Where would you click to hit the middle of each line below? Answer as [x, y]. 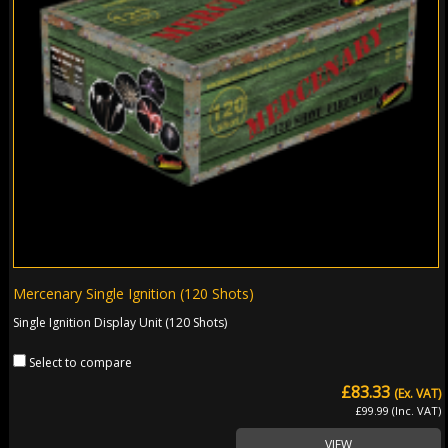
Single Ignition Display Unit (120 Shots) [120, 322]
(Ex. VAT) [418, 393]
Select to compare [81, 362]
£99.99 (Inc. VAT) [399, 410]
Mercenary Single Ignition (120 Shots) [134, 293]
